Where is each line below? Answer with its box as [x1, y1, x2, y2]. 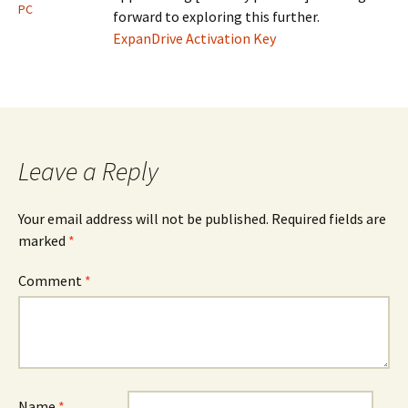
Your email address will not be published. [18, 209, 269, 228]
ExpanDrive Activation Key [113, 29, 276, 47]
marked [18, 231, 68, 250]
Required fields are [271, 209, 386, 228]
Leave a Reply [18, 155, 158, 188]
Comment [18, 271, 85, 290]
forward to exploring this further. [113, 7, 320, 25]
